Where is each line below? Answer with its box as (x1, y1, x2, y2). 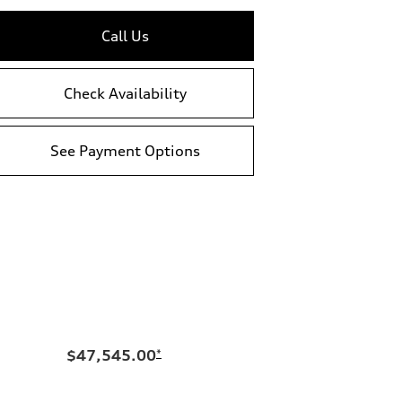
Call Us (101, 27, 149, 46)
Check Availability (64, 84, 187, 103)
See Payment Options (50, 142, 200, 161)
